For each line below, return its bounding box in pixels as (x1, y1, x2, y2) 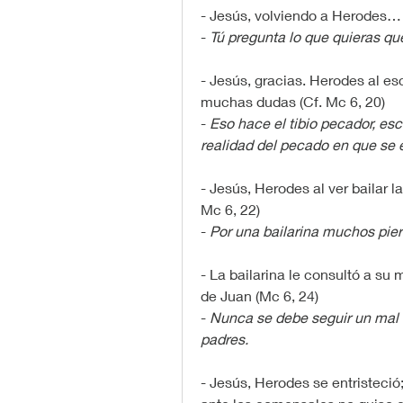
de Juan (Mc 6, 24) (201, 287, 318, 305)
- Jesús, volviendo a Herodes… (201, 6, 401, 24)
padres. (201, 330, 248, 348)
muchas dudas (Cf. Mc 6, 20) (201, 93, 385, 111)
